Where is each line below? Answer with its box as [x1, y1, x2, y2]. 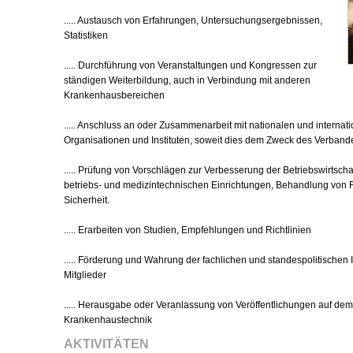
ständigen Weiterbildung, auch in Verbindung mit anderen [64, 75, 310, 86]
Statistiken [64, 30, 108, 41]
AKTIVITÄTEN [64, 337, 149, 351]
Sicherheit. [64, 195, 110, 206]
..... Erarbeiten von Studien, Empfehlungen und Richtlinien [64, 225, 311, 236]
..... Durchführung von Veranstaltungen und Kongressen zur [64, 60, 317, 71]
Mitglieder [64, 269, 106, 281]
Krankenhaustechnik [64, 314, 152, 325]
